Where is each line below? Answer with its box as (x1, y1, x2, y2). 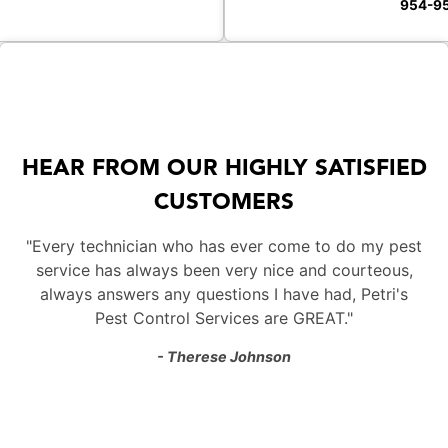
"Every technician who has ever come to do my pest (26, 236, 422, 257)
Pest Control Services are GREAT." (95, 308, 353, 329)
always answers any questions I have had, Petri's (40, 284, 408, 305)
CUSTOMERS (154, 192, 294, 215)
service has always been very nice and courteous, (35, 260, 413, 281)
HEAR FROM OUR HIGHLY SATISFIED (21, 158, 427, 181)
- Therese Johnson (157, 348, 291, 366)
